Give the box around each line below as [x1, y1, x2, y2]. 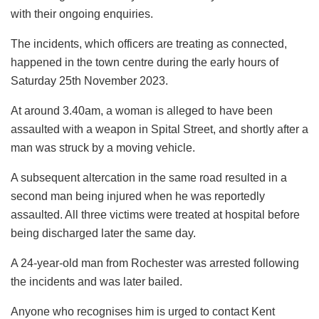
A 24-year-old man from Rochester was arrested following [11, 256, 299, 269]
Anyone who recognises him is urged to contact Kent [11, 305, 275, 318]
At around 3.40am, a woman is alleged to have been [11, 104, 273, 117]
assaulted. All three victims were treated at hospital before [11, 208, 300, 221]
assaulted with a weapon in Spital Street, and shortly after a [11, 122, 308, 135]
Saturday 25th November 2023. [11, 74, 168, 87]
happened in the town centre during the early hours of [11, 56, 278, 68]
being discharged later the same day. [11, 226, 196, 239]
